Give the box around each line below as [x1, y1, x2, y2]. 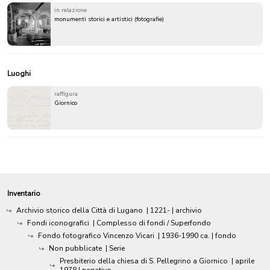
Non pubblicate [49, 243, 102, 254]
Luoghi [7, 69, 31, 79]
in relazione [54, 6, 87, 15]
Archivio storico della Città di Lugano [16, 206, 143, 216]
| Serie [105, 243, 125, 254]
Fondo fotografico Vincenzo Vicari [38, 231, 154, 241]
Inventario [7, 189, 40, 199]
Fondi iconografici [27, 218, 89, 228]
